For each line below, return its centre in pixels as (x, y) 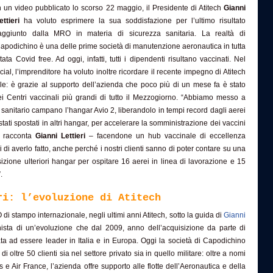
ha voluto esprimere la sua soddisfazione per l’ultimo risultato (133, 21)
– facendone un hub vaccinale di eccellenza (165, 136)
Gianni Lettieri (60, 136)
